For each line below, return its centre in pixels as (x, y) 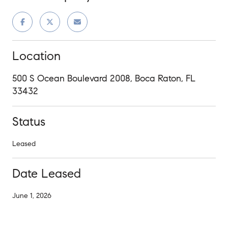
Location (36, 56)
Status (29, 121)
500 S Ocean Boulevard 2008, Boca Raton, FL (104, 78)
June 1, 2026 (32, 195)
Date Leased (47, 173)
